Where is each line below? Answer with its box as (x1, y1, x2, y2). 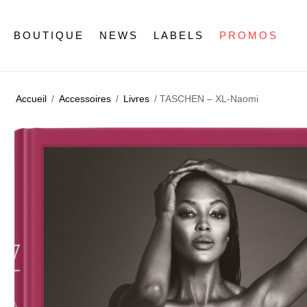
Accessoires (59, 93, 111, 104)
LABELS (153, 29, 204, 41)
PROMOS (219, 29, 278, 41)
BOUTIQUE (14, 29, 84, 41)
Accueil (16, 93, 47, 104)
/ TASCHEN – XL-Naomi (151, 93, 258, 104)
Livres (123, 93, 149, 104)
